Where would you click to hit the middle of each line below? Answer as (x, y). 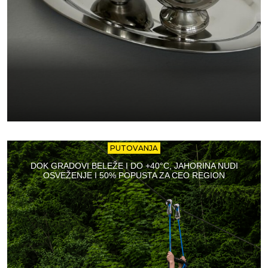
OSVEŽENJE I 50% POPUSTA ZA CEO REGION (134, 176)
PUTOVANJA (134, 148)
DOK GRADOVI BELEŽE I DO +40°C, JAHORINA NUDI (134, 166)
